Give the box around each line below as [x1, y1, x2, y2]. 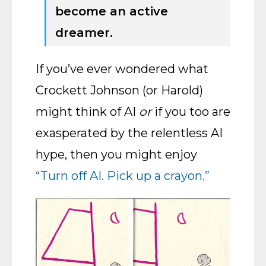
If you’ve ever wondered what [36, 62, 208, 76]
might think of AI [36, 104, 139, 119]
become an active [55, 4, 168, 18]
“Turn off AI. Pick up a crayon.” [36, 169, 210, 183]
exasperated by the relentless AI [36, 126, 223, 140]
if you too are [151, 104, 230, 119]
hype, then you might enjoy [36, 147, 197, 161]
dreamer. [55, 26, 113, 40]
